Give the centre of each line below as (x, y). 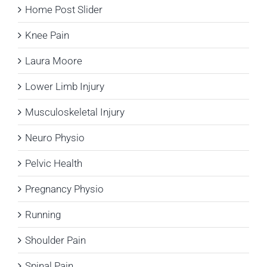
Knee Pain (47, 35)
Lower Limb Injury (65, 87)
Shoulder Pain (55, 240)
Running (43, 215)
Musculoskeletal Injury (75, 112)
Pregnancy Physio (64, 189)
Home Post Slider (64, 10)
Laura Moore (54, 61)
